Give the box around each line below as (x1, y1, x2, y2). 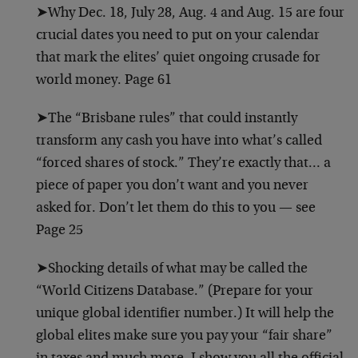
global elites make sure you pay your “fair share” (36, 328, 332, 344)
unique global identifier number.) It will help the (36, 306, 334, 321)
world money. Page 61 (36, 73, 172, 88)
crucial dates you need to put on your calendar (36, 28, 320, 43)
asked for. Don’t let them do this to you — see (36, 201, 316, 216)
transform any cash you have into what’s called (36, 133, 322, 149)
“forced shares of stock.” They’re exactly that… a (36, 156, 331, 171)
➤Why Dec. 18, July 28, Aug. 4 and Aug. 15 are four (36, 6, 344, 21)
